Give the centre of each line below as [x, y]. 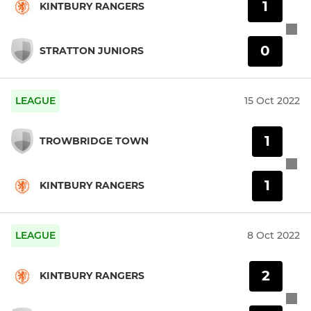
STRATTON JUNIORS [92, 51]
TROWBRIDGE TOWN [94, 141]
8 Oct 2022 [274, 235]
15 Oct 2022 [272, 100]
